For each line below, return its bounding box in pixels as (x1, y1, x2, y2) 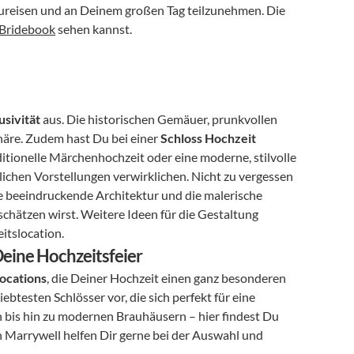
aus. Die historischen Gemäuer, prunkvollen (40, 111, 278, 126)
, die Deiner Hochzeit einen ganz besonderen (47, 270, 287, 285)
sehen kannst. (55, 21, 133, 36)
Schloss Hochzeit (160, 130, 257, 145)
